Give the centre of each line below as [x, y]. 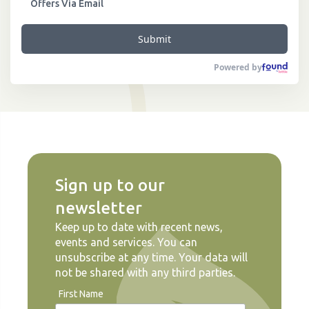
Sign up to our [110, 186]
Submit [154, 39]
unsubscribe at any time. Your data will [151, 258]
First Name [81, 294]
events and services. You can [126, 242]
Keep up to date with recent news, [139, 227]
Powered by [238, 68]
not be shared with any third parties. [145, 273]
